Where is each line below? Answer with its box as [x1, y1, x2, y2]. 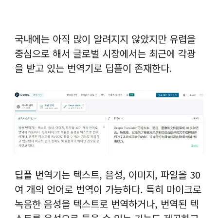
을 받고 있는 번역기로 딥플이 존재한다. [15, 61, 172, 75]
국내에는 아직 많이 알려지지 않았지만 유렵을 [15, 32, 196, 46]
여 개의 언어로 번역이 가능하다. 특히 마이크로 [15, 182, 201, 197]
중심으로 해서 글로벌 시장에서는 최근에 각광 [15, 46, 196, 61]
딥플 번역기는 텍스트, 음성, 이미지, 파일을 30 [15, 167, 200, 182]
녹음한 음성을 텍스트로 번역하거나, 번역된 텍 [15, 197, 199, 211]
